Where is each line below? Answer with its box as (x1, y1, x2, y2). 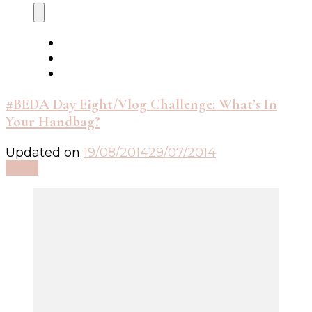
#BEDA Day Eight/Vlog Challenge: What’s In (6, 95, 277, 114)
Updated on (6, 145, 84, 161)
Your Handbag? (6, 113, 100, 131)
